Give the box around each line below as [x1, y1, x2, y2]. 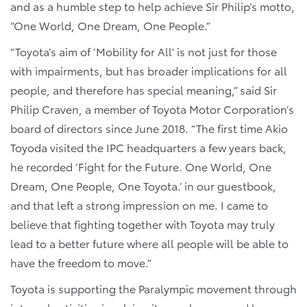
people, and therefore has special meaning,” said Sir [10, 82, 277, 97]
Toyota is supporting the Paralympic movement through [10, 280, 297, 296]
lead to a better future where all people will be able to [10, 235, 288, 251]
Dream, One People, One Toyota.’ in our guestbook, [10, 177, 276, 193]
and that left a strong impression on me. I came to [10, 197, 268, 212]
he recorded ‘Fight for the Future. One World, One [10, 158, 271, 174]
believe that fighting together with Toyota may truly [10, 216, 275, 232]
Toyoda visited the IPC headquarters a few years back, [10, 139, 286, 155]
